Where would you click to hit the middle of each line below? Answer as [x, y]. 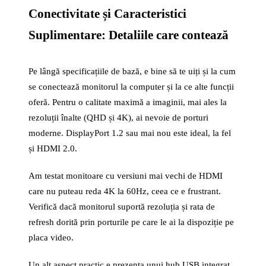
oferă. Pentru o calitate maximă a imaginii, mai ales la [128, 102]
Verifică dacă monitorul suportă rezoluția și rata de [122, 207]
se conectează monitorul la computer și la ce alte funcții [131, 87]
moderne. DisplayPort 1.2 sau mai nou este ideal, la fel [130, 133]
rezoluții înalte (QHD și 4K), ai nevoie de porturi [118, 118]
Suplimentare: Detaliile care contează [129, 35]
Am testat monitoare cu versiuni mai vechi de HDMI [126, 176]
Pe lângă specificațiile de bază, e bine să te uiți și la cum [132, 71]
